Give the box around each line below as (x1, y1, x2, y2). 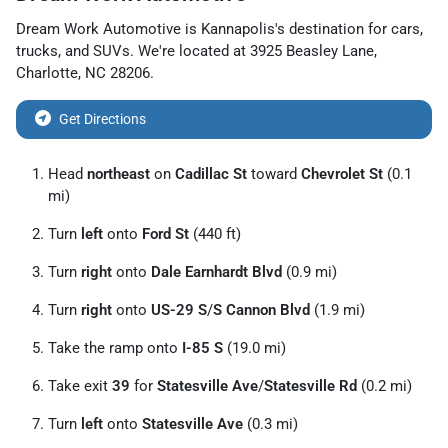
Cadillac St (175, 164, 247, 183)
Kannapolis (201, 19, 275, 38)
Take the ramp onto (48, 338, 182, 357)
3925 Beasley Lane (250, 41, 374, 60)
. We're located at (130, 41, 250, 60)
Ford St (142, 224, 189, 243)
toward (247, 164, 301, 183)
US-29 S (151, 300, 207, 319)
